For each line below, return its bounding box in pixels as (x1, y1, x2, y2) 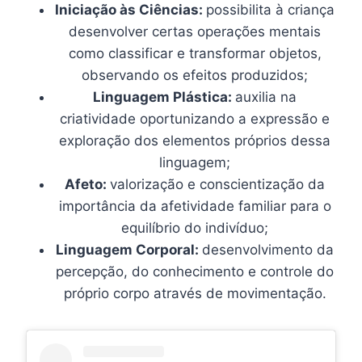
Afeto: (65, 175, 110, 192)
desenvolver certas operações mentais (69, 23, 321, 40)
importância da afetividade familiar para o (58, 197, 331, 214)
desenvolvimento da (202, 241, 334, 258)
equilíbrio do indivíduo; (121, 219, 268, 236)
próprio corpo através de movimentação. (63, 284, 326, 301)
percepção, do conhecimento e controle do (56, 263, 334, 280)
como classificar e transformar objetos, (68, 44, 322, 61)
